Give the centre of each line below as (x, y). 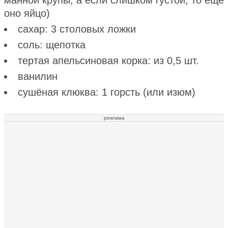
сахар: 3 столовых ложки (77, 29)
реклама (114, 118)
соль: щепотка (52, 45)
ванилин (38, 76)
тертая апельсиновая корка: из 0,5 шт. (108, 60)
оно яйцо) (27, 13)
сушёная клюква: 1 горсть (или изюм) (107, 92)
